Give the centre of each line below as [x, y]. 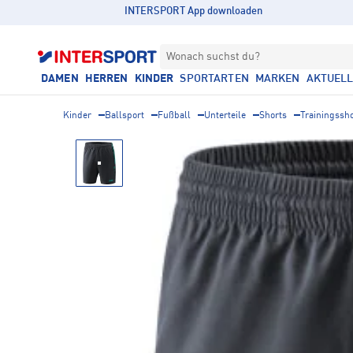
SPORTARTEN [214, 79]
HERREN [106, 79]
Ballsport [124, 116]
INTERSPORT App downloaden [194, 11]
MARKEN [277, 79]
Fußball [174, 116]
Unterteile [225, 116]
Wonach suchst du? [213, 57]
